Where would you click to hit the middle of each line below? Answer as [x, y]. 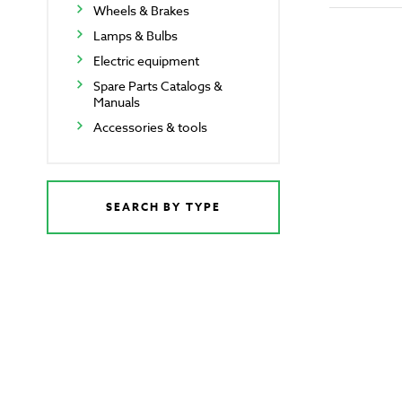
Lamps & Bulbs [135, 36]
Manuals [117, 102]
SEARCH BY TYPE [163, 207]
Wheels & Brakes [141, 11]
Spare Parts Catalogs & [158, 86]
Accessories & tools [150, 127]
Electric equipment [146, 61]
